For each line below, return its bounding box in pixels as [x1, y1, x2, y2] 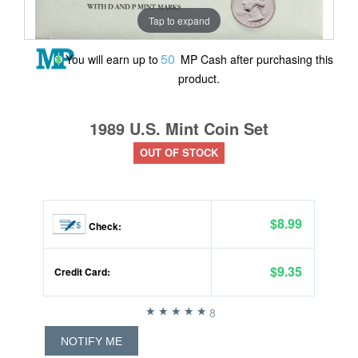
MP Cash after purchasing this [177, 51, 333, 67]
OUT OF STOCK [140, 145, 218, 160]
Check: [86, 219, 121, 233]
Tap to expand [148, 13, 210, 27]
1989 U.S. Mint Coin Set [89, 117, 268, 140]
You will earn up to [65, 51, 158, 67]
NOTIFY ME [61, 335, 122, 348]
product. [178, 70, 220, 86]
